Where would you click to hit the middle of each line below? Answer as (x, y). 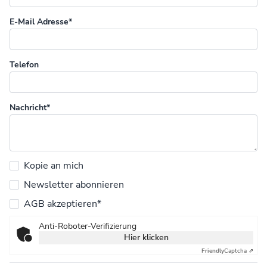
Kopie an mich (54, 165)
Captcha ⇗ (239, 251)
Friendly (213, 251)
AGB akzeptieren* (63, 204)
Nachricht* (30, 107)
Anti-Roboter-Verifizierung (88, 226)
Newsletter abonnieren (74, 184)
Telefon (24, 64)
